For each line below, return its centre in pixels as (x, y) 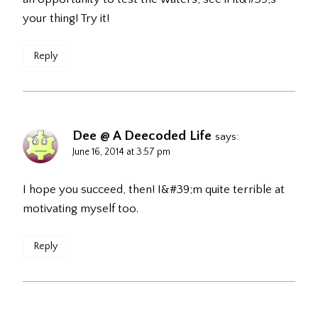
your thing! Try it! (66, 19)
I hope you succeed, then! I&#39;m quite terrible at (154, 190)
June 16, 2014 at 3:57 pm (121, 152)
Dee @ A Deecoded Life (142, 136)
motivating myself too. (81, 209)
